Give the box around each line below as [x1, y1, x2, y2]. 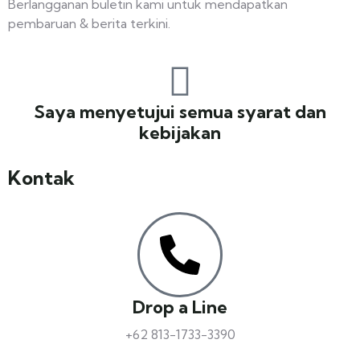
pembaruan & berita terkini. [8, 14, 170, 31]
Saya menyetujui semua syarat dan [34, 100, 326, 123]
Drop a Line [133, 296, 227, 318]
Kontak [8, 165, 75, 190]
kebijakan [139, 121, 221, 144]
